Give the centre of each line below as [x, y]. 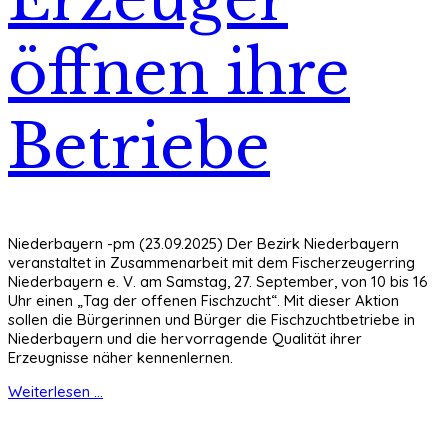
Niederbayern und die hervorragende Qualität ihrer [185, 338]
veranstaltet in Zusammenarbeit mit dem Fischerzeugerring [211, 262]
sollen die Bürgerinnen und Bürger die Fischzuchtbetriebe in [211, 319]
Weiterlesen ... [55, 391]
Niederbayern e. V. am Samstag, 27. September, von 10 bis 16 [218, 281]
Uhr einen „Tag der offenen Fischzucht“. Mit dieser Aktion [203, 300]
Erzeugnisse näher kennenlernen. [122, 357]
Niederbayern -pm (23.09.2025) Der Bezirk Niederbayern [203, 243]
